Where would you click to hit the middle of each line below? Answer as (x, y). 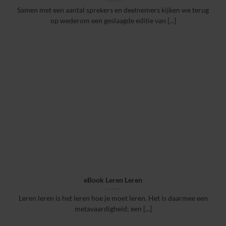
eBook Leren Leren (113, 180)
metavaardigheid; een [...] (113, 209)
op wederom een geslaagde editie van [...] (113, 21)
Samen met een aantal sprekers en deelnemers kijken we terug (113, 10)
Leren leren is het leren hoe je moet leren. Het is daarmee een (113, 198)
